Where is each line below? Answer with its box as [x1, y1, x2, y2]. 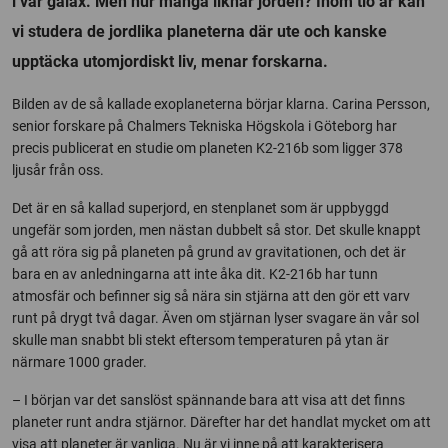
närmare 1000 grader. [12, 353, 147, 370]
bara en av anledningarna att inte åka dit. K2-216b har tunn [12, 265, 378, 282]
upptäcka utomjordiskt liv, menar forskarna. [12, 51, 328, 71]
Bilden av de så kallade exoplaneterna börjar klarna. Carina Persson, [12, 95, 430, 112]
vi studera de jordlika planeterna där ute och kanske [12, 21, 387, 41]
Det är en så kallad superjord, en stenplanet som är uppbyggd [12, 199, 389, 216]
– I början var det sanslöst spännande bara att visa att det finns [12, 391, 405, 408]
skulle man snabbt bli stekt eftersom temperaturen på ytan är [12, 331, 389, 348]
